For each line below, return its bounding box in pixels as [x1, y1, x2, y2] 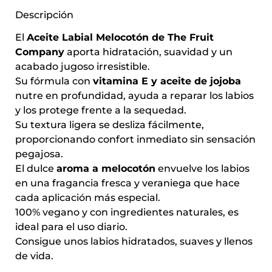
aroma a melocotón [56, 162, 155, 174]
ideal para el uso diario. [15, 220, 127, 233]
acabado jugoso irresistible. [15, 60, 150, 72]
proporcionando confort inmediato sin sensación [15, 133, 256, 145]
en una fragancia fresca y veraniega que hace [15, 177, 240, 189]
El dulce [15, 162, 56, 174]
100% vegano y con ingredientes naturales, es [15, 206, 239, 218]
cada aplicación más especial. [15, 191, 160, 203]
